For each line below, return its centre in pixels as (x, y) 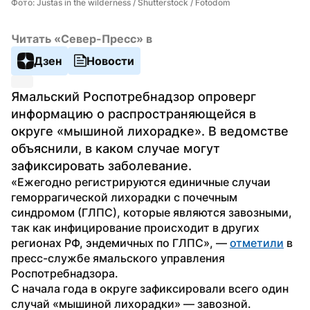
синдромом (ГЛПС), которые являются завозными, (152, 212)
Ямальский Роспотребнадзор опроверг (134, 96)
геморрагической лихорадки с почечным (124, 197)
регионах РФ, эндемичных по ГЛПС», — (120, 243)
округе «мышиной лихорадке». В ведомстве (150, 131)
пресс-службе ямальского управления (118, 258)
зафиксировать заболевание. (103, 165)
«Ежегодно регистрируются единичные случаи (141, 182)
